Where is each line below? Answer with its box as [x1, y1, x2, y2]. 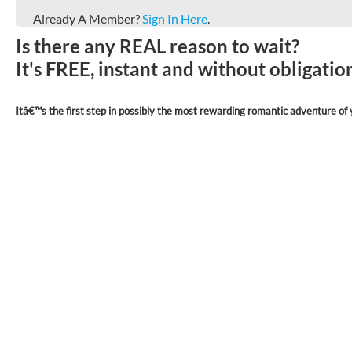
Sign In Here [142, 11, 207, 26]
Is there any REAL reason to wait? [16, 35, 299, 57]
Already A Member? [33, 11, 142, 26]
